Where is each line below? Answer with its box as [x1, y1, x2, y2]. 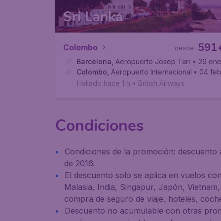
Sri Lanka [63, 7, 123, 26]
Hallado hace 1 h [77, 79, 130, 87]
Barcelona [76, 57, 111, 66]
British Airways [138, 79, 184, 87]
